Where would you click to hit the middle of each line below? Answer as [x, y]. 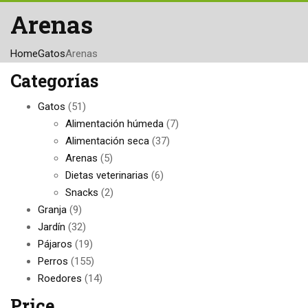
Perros [53, 261]
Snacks [82, 192]
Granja [52, 210]
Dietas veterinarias [107, 175]
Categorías [54, 80]
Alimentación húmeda [114, 124]
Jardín [52, 227]
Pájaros [55, 244]
